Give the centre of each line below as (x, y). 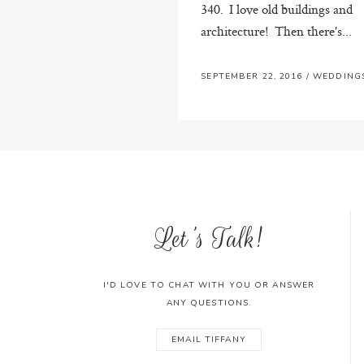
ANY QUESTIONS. (209, 303)
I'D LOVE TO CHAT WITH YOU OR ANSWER (209, 286)
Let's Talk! (208, 239)
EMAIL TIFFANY (209, 339)
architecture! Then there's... (277, 30)
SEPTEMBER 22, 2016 (253, 76)
